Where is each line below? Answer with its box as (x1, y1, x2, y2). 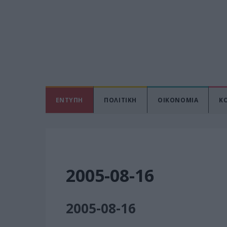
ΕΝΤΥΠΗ (55, 96, 84, 104)
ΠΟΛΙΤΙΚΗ (104, 96, 137, 104)
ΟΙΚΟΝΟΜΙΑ (157, 96, 199, 104)
